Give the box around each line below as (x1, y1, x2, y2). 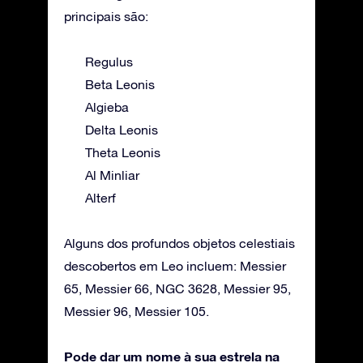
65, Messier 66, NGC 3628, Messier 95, (64, 280, 291, 296)
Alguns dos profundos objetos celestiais (64, 235, 295, 250)
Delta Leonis (85, 122, 158, 137)
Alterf (85, 190, 116, 205)
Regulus (85, 53, 133, 69)
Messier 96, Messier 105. (64, 303, 209, 318)
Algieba (85, 99, 129, 114)
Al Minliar (85, 167, 139, 182)
